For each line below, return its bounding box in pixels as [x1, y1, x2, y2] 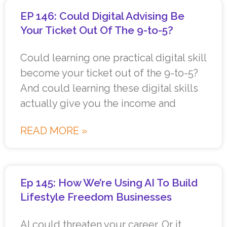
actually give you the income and [20, 97, 176, 110]
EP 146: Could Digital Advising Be [20, 10, 184, 23]
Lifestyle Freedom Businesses [20, 191, 172, 204]
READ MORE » [20, 125, 87, 137]
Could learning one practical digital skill [20, 52, 206, 64]
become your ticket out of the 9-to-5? [20, 67, 198, 80]
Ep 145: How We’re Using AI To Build [20, 176, 198, 190]
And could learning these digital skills [20, 82, 198, 95]
